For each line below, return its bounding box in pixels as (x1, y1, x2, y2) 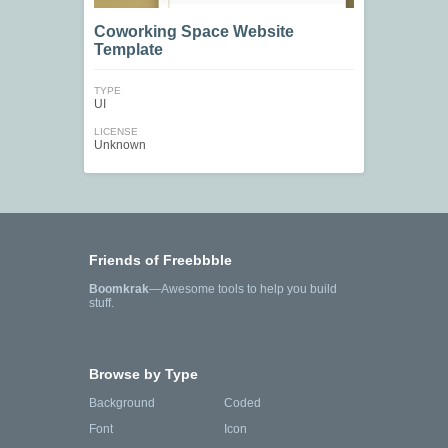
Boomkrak (89, 282, 149, 297)
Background (89, 396, 155, 411)
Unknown (94, 138, 146, 153)
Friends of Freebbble (89, 252, 232, 269)
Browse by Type (89, 366, 198, 383)
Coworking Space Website (94, 23, 294, 41)
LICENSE (94, 126, 138, 138)
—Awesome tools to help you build (149, 282, 337, 297)
